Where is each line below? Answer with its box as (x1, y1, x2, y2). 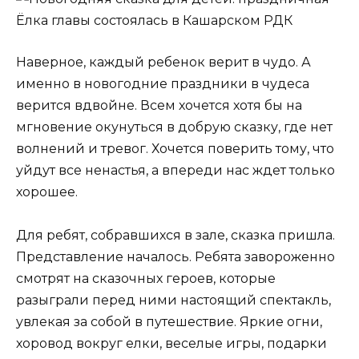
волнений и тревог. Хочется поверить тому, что (16, 140, 334, 156)
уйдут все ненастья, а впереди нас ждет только (16, 162, 335, 178)
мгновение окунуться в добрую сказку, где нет (16, 119, 333, 135)
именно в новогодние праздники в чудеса (16, 75, 309, 91)
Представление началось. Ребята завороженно (16, 249, 335, 265)
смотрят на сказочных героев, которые (16, 271, 276, 287)
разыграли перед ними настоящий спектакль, (16, 292, 331, 309)
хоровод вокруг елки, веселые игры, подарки (16, 336, 327, 352)
